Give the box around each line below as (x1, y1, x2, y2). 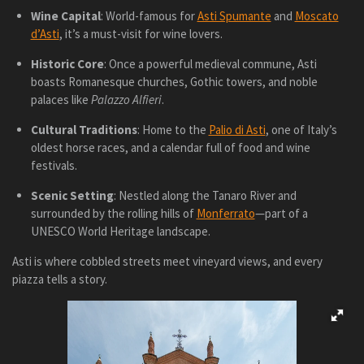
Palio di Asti (208, 122, 266, 138)
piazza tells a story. (12, 271, 107, 288)
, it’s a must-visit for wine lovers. (58, 26, 223, 42)
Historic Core (30, 56, 104, 72)
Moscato (294, 8, 339, 24)
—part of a (254, 206, 308, 222)
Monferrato (196, 206, 255, 222)
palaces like (30, 92, 91, 108)
